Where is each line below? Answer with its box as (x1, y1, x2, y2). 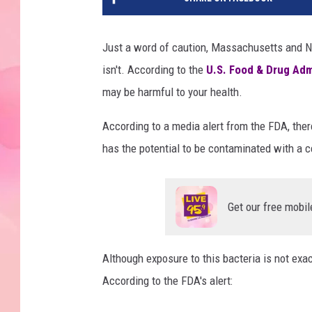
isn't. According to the (102, 63, 203, 77)
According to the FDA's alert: (102, 274, 233, 288)
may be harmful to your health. (102, 85, 242, 100)
